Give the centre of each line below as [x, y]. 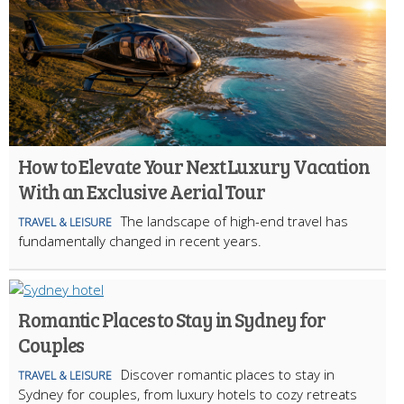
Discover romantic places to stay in [228, 374]
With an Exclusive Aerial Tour [142, 191]
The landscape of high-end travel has [234, 220]
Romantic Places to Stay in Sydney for [172, 319]
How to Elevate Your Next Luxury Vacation [194, 165]
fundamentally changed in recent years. [140, 240]
